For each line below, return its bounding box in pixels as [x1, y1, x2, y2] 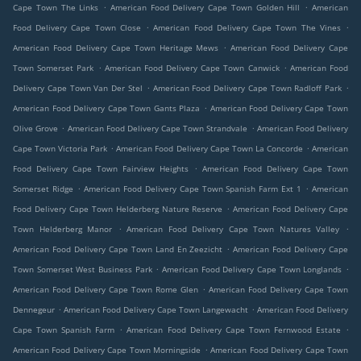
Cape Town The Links [13, 2, 99, 14]
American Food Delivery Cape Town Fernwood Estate [127, 324, 341, 336]
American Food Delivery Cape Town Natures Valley [127, 223, 340, 235]
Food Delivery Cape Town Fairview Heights [13, 163, 189, 175]
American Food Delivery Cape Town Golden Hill [110, 2, 301, 14]
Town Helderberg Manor [13, 223, 113, 235]
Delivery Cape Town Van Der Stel [13, 82, 143, 94]
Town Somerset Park [13, 62, 94, 74]
